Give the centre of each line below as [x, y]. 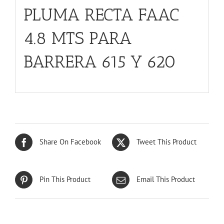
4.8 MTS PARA [77, 38]
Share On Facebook [70, 142]
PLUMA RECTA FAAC [101, 14]
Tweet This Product [166, 142]
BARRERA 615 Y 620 [99, 61]
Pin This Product [65, 179]
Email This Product [166, 179]
